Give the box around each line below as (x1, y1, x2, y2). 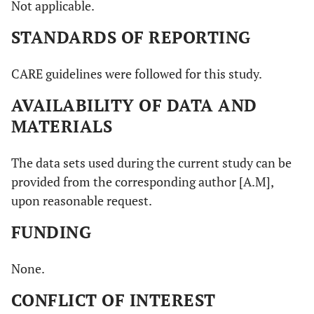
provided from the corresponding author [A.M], (11, 172, 273, 190)
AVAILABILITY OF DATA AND (11, 93, 257, 116)
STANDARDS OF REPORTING (11, 25, 251, 48)
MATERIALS (11, 114, 113, 137)
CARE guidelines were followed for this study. (11, 64, 262, 82)
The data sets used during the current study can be (11, 153, 292, 171)
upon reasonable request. (11, 191, 152, 209)
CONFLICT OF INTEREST (11, 288, 216, 311)
